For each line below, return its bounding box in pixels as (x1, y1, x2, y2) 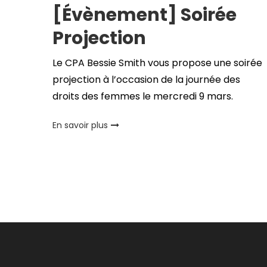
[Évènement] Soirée (52, 2, 237, 28)
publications (30, 201, 148, 227)
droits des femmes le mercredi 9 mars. (52, 89, 233, 104)
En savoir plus (52, 119, 108, 132)
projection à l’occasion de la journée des (52, 73, 240, 87)
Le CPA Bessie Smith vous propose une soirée (52, 56, 262, 70)
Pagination (30, 155, 133, 181)
